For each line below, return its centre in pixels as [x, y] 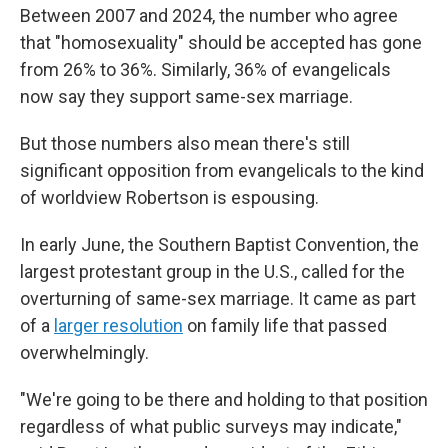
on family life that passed [285, 325]
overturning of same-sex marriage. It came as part [218, 298]
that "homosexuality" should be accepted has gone [221, 42]
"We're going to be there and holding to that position [224, 399]
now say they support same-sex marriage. [186, 96]
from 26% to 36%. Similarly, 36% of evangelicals [205, 69]
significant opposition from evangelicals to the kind [222, 170]
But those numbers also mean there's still [185, 143]
